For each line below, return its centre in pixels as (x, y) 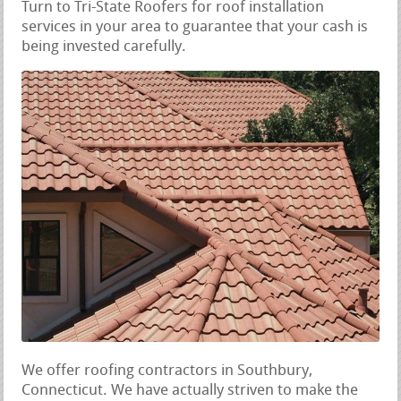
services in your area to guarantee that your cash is (195, 28)
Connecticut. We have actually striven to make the (190, 390)
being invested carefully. (104, 47)
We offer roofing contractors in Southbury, (167, 371)
